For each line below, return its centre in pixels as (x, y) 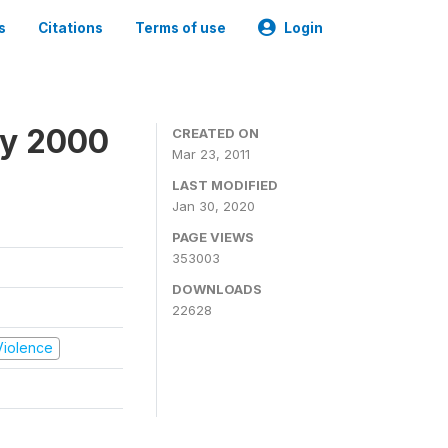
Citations (70, 28)
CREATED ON (215, 133)
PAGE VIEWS (213, 237)
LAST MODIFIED (225, 185)
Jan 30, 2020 (213, 206)
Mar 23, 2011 (211, 154)
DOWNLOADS (217, 289)
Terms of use (180, 28)
